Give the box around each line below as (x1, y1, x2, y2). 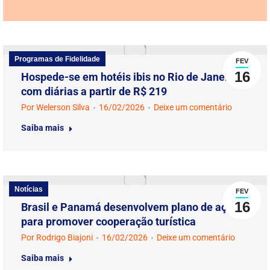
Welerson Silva (36, 102, 90, 112)
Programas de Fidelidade (14, 55, 100, 63)
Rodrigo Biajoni (36, 233, 93, 242)
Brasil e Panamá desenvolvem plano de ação (21, 201, 239, 213)
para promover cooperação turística (21, 215, 196, 228)
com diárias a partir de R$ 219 (21, 85, 167, 98)
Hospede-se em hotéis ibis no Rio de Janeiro (21, 71, 238, 83)
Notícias (14, 185, 43, 193)
